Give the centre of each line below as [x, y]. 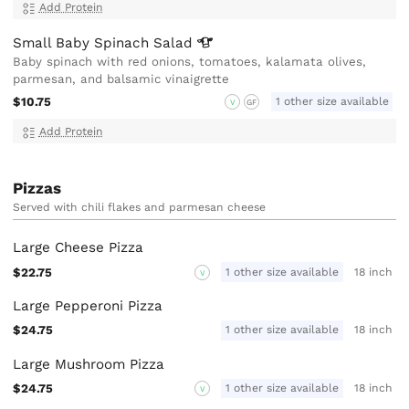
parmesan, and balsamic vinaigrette [121, 79]
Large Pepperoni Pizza [88, 306]
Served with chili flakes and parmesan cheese [140, 207]
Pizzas [37, 188]
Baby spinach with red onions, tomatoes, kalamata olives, [190, 61]
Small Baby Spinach [84, 42]
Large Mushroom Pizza [89, 364]
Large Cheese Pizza [79, 248]
